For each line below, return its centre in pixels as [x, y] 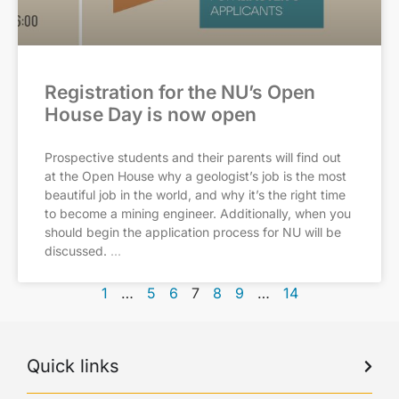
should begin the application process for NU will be [193, 232]
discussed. [76, 251]
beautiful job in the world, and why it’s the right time [195, 195]
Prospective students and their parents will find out [193, 157]
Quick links [73, 366]
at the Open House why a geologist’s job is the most [195, 176]
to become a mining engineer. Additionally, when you [198, 213]
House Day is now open [151, 114]
